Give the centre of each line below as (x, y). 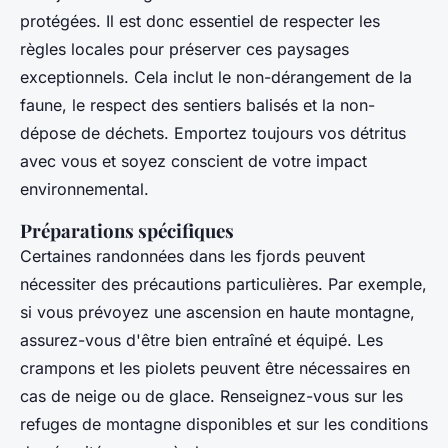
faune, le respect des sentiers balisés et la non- (197, 104)
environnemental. (84, 188)
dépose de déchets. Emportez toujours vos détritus (213, 132)
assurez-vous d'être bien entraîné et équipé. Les (201, 339)
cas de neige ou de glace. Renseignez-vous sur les (211, 395)
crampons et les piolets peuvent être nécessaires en (215, 367)
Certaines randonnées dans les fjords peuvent (192, 255)
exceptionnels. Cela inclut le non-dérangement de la (216, 76)
